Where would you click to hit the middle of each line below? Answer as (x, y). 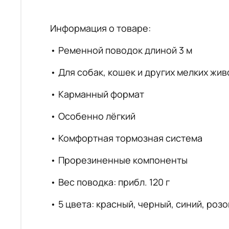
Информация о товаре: (100, 28)
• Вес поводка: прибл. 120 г (110, 182)
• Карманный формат (97, 94)
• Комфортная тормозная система (126, 138)
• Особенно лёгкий (93, 116)
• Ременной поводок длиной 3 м (121, 50)
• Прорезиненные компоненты (119, 160)
